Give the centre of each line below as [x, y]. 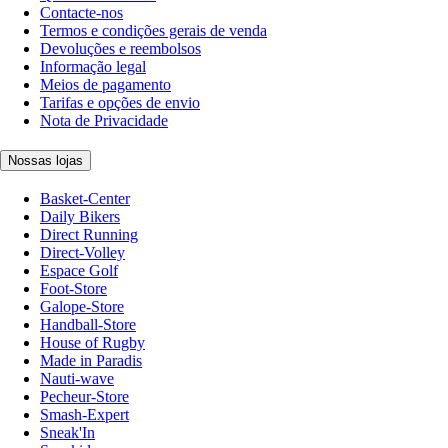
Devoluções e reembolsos [120, 48]
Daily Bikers [80, 217]
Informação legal [93, 66]
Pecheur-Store [84, 397]
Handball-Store [88, 325]
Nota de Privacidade [104, 120]
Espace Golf [79, 271]
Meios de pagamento [105, 84]
